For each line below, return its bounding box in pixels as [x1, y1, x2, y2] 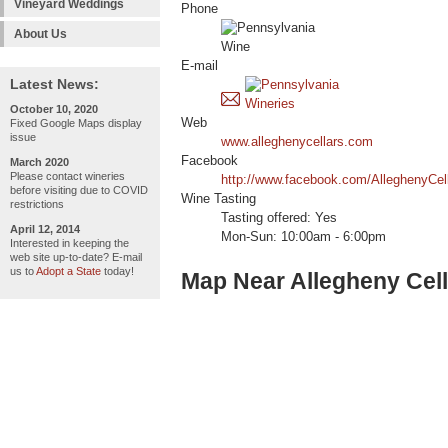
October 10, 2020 [10, 103, 98, 115]
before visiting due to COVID [10, 184, 148, 196]
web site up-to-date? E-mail [10, 251, 142, 263]
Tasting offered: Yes [221, 211, 337, 226]
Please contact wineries [10, 170, 125, 182]
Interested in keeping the [10, 237, 129, 249]
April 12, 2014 [10, 223, 80, 235]
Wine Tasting [181, 192, 256, 207]
